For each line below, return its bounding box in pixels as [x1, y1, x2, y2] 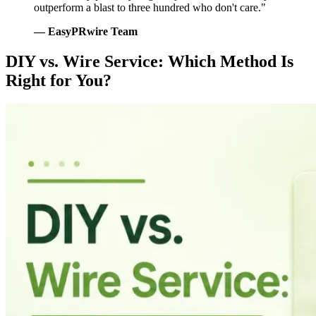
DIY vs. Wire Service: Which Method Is [6, 51, 293, 71]
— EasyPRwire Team [34, 25, 138, 37]
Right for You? [6, 71, 111, 90]
